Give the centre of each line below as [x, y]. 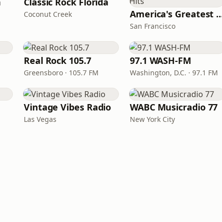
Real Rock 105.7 [57, 60]
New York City [152, 119]
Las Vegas [40, 119]
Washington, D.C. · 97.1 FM [174, 73]
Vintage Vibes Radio [68, 107]
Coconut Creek [48, 14]
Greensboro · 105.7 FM [61, 73]
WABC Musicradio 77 [174, 107]
